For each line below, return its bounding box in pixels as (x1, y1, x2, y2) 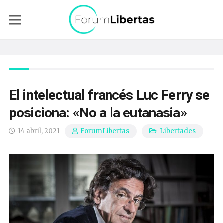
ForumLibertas (80, 127, 130, 136)
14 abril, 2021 (18, 127, 60, 135)
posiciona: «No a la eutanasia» (9, 105, 187, 121)
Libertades (159, 127, 196, 135)
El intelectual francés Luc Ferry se (9, 87, 210, 103)
